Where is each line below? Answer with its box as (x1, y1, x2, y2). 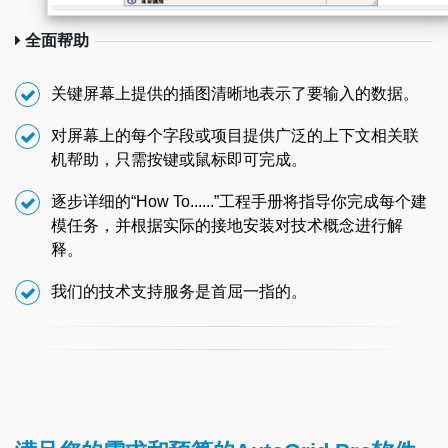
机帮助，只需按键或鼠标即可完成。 (51, 150, 307, 168)
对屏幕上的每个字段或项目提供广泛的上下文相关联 (51, 126, 419, 144)
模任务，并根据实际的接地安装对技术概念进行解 (51, 216, 403, 234)
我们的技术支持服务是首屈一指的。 (51, 282, 307, 300)
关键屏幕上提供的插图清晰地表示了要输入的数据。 (51, 84, 419, 102)
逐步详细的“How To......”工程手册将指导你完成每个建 (51, 192, 427, 210)
